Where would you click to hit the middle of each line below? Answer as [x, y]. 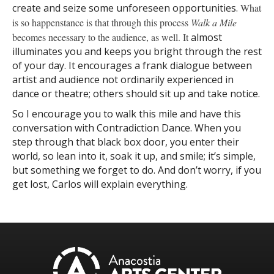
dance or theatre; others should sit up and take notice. [136, 94]
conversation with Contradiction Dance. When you [127, 128]
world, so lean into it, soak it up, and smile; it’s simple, [134, 156]
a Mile [224, 23]
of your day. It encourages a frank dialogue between [132, 66]
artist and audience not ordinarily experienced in [123, 80]
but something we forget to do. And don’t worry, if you [137, 170]
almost [206, 38]
